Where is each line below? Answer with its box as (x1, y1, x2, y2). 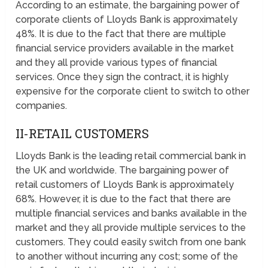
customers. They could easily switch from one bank (16, 236, 246, 248)
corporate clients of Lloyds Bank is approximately (16, 14, 238, 26)
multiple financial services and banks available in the (16, 208, 248, 220)
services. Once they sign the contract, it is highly (16, 71, 229, 83)
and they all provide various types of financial (16, 57, 218, 69)
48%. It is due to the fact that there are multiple (16, 28, 227, 40)
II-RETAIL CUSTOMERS (16, 126, 150, 142)
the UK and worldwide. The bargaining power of (16, 165, 230, 176)
